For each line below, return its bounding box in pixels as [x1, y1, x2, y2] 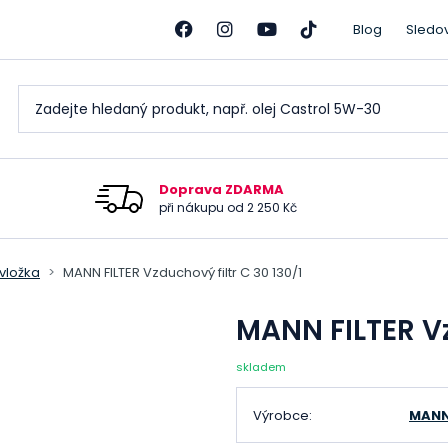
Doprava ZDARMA [159, 180, 290, 199]
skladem [236, 359, 286, 375]
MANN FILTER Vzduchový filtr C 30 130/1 [63, 263, 302, 282]
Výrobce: [253, 405, 312, 425]
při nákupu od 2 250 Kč [159, 199, 297, 216]
